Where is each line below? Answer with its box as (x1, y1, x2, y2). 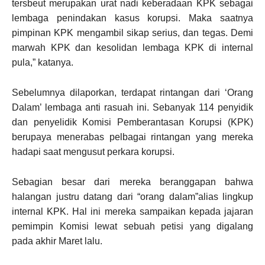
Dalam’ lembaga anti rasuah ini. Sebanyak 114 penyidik (12, 102, 253, 112)
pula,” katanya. (12, 57, 73, 67)
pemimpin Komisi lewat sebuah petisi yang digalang (12, 221, 253, 231)
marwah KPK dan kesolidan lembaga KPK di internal (12, 43, 253, 53)
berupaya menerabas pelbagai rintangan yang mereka (12, 132, 253, 142)
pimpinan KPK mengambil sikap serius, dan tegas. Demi (12, 28, 253, 38)
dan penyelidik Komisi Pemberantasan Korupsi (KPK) (12, 117, 253, 127)
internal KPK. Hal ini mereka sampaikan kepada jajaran (12, 206, 253, 216)
